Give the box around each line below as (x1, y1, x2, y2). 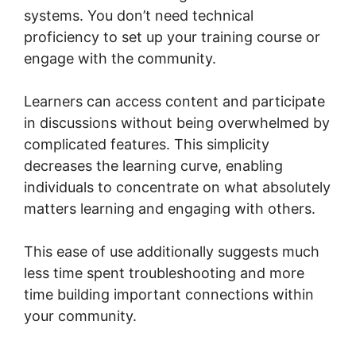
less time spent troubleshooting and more (24, 264, 304, 281)
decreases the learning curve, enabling (24, 157, 283, 174)
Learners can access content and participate (24, 92, 325, 110)
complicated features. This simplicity (24, 135, 269, 153)
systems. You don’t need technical (24, 6, 253, 24)
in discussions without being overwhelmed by (24, 114, 330, 131)
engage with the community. (24, 49, 216, 67)
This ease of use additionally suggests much (24, 242, 319, 260)
